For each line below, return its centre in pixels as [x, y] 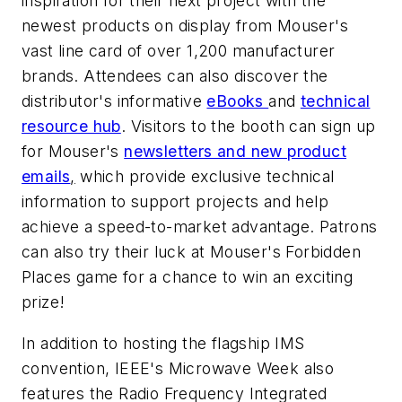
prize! [44, 302]
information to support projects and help [175, 202]
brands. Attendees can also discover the [175, 76]
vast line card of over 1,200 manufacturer [179, 51]
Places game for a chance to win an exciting [188, 277]
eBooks [238, 101]
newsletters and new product [236, 152]
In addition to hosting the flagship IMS [163, 343]
